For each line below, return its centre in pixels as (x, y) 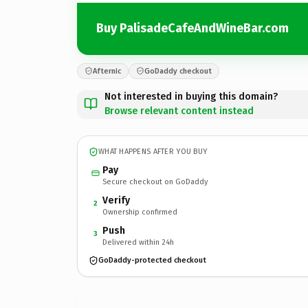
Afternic (107, 71)
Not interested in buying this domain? (191, 96)
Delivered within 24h (138, 242)
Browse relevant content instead (179, 111)
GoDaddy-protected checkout (152, 260)
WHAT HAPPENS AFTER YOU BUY (153, 152)
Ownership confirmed (140, 212)
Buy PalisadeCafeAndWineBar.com (192, 28)
